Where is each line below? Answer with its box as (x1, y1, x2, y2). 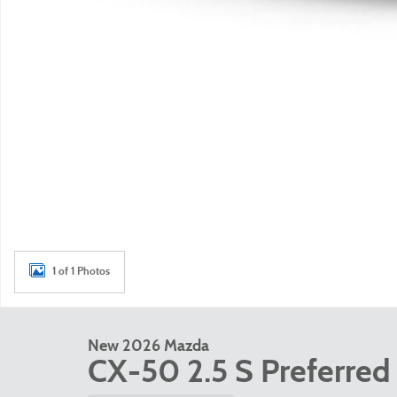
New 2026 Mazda (88, 336, 209, 355)
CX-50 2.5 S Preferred (88, 352, 391, 391)
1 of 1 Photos (52, 264, 110, 277)
